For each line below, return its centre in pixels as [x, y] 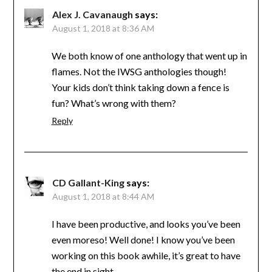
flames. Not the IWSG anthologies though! [139, 71]
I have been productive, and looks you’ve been [146, 223]
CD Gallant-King [88, 182]
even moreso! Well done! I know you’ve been [143, 239]
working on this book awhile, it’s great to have [146, 255]
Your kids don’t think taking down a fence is [140, 87]
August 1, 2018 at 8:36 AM [103, 28]
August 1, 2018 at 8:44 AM [103, 196]
